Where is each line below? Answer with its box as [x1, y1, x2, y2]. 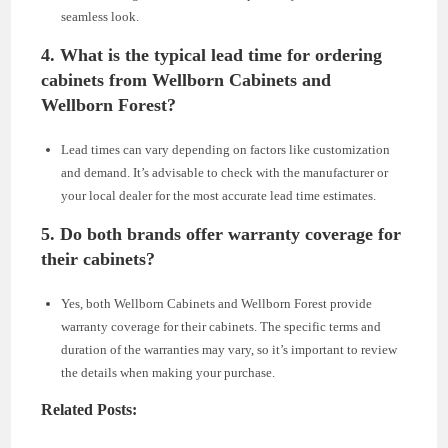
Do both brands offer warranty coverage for [60, 224, 402, 245]
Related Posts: [41, 401, 138, 420]
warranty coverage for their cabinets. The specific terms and [61, 319, 382, 335]
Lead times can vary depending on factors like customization [61, 142, 391, 158]
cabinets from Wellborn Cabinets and [41, 70, 332, 91]
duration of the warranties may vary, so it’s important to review [61, 342, 398, 358]
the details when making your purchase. [61, 365, 276, 381]
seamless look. [61, 9, 140, 25]
